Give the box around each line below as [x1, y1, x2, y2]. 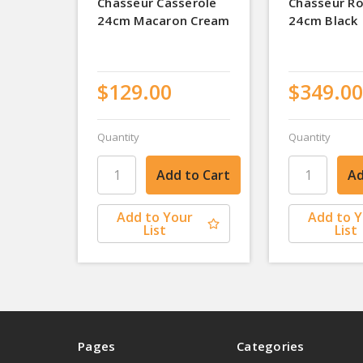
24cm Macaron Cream [97, 11, 230, 28]
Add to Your [116, 208, 193, 227]
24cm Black [288, 11, 358, 28]
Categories [237, 338, 305, 355]
